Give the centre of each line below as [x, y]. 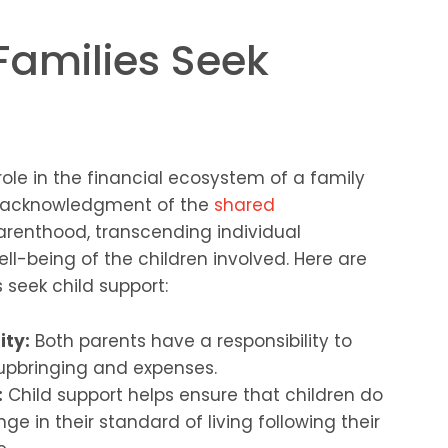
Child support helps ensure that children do [192, 395]
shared [244, 205]
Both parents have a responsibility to [190, 341]
